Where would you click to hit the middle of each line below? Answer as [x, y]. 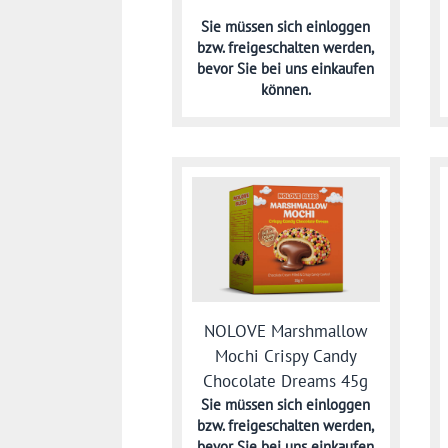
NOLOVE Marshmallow [285, 330]
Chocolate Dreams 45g [286, 380]
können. [285, 89]
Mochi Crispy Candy [285, 355]
